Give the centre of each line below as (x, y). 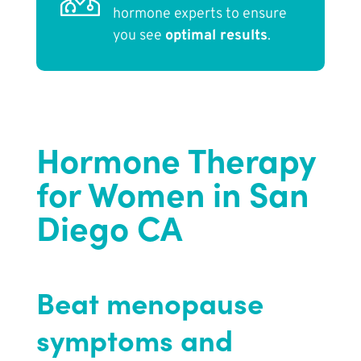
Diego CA (109, 226)
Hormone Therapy (176, 159)
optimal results (216, 36)
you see (139, 36)
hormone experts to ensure (199, 15)
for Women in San (172, 193)
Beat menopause (149, 302)
